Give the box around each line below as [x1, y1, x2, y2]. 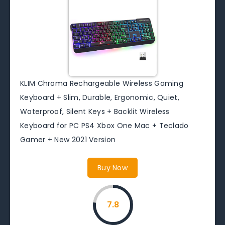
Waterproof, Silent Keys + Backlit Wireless [20, 106, 170, 117]
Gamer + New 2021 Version [20, 134, 116, 145]
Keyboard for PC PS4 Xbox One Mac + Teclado [20, 120, 189, 131]
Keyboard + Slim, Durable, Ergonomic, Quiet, [20, 92, 179, 102]
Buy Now [97, 162, 128, 173]
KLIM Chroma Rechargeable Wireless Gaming [20, 78, 183, 88]
